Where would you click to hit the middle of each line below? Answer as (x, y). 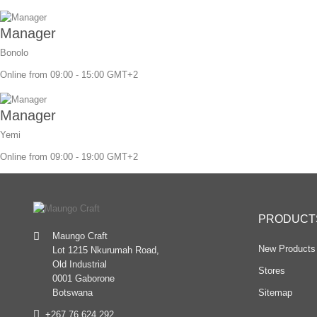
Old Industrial (80, 265)
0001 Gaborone (83, 279)
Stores (271, 270)
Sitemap (275, 292)
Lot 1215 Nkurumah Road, (106, 250)
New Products (287, 248)
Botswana (73, 293)
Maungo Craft (80, 236)
